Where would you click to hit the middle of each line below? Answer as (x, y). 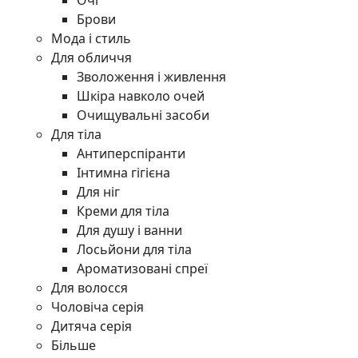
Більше (74, 345)
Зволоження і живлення (151, 77)
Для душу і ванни (129, 230)
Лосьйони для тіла (134, 249)
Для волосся (89, 288)
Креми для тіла (123, 211)
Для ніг (98, 192)
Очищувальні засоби (143, 115)
